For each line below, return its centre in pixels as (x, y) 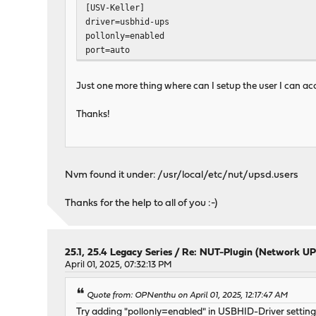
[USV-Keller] (115, 8)
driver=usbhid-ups (128, 22)
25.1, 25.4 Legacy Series (119, 253)
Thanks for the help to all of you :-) (141, 204)
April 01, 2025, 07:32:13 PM (119, 265)
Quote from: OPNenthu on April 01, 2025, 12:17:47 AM (188, 296)
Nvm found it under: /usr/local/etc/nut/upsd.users (182, 176)
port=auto (108, 50)
